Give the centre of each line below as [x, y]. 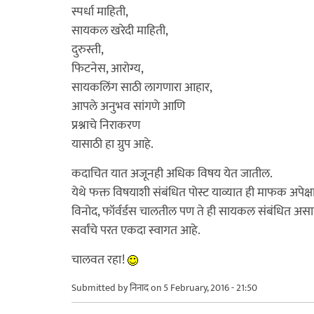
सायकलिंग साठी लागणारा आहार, [142, 87]
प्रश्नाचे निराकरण [106, 125]
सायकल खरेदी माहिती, [120, 30]
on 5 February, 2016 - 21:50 [203, 287]
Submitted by [101, 287]
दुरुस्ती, [88, 49]
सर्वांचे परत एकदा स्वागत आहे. [136, 230]
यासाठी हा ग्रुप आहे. [112, 144]
